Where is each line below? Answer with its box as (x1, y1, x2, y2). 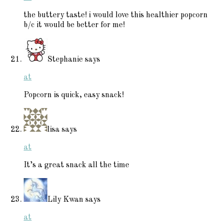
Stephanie (47, 55, 83, 64)
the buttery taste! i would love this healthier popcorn (24, 11, 208, 19)
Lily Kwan (47, 195, 83, 204)
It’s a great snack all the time (24, 161, 129, 169)
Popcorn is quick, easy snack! (24, 91, 124, 99)
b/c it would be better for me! (24, 21, 125, 29)
